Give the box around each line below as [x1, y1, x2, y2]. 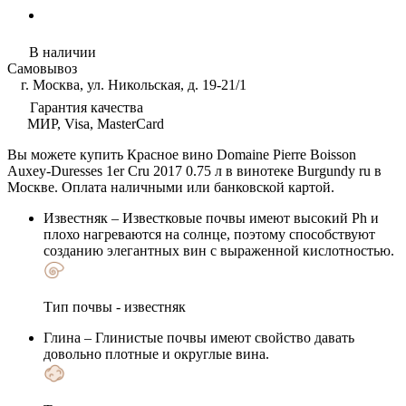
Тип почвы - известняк [43, 298, 186, 314]
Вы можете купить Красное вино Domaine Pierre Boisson [7, 146, 356, 162]
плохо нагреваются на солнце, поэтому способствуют [43, 226, 375, 242]
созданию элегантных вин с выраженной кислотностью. [43, 242, 394, 258]
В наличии [25, 43, 96, 60]
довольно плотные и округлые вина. [43, 345, 269, 362]
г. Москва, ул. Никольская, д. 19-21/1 [17, 76, 246, 92]
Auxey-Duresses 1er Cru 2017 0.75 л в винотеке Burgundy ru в [7, 162, 382, 179]
